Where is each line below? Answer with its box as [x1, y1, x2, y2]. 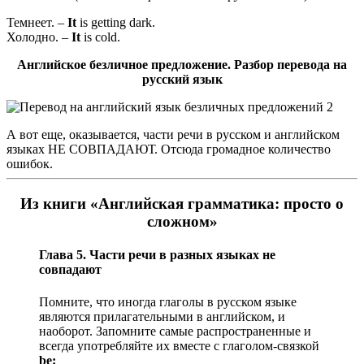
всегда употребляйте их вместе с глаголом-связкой [39, 338, 319, 353]
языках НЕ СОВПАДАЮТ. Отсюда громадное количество [6, 142, 331, 157]
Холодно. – [6, 30, 68, 45]
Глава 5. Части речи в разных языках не [39, 248, 275, 262]
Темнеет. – [6, 15, 67, 30]
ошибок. [6, 157, 53, 171]
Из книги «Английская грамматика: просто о [20, 195, 344, 213]
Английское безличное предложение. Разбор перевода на [17, 58, 347, 72]
